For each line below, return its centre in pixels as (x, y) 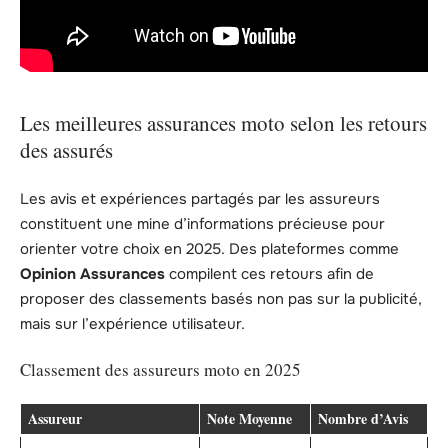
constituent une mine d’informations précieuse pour (202, 223)
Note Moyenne (249, 418)
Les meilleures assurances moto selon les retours (223, 123)
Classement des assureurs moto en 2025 (160, 370)
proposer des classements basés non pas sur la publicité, (221, 298)
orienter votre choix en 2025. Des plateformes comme (209, 248)
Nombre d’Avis (363, 418)
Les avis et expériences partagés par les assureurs (200, 198)
